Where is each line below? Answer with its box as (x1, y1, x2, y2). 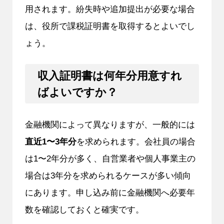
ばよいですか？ (37, 85, 117, 98)
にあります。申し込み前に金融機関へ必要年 (24, 187, 195, 197)
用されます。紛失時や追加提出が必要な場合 (24, 4, 195, 14)
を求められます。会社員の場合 (76, 136, 195, 146)
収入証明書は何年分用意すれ (37, 69, 182, 82)
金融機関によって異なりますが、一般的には (24, 119, 195, 129)
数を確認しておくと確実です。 (24, 204, 144, 214)
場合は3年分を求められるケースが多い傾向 (24, 170, 191, 180)
